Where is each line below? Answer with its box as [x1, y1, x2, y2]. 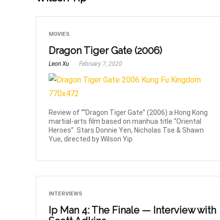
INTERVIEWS [49, 191, 83, 197]
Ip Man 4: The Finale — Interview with [49, 204, 217, 217]
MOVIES [49, 31, 70, 38]
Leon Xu [49, 60, 69, 68]
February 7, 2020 [78, 60, 123, 68]
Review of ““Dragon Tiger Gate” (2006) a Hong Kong [49, 109, 208, 117]
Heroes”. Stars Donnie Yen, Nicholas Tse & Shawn [49, 126, 204, 135]
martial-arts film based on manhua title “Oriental [49, 117, 202, 126]
